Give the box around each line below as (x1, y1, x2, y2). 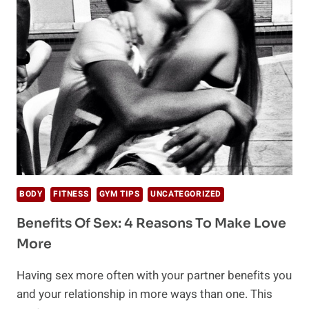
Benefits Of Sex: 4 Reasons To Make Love (17, 215, 286, 232)
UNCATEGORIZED (150, 188, 221, 201)
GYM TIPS (99, 188, 140, 201)
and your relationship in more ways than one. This (17, 286, 272, 303)
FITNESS (53, 188, 89, 201)
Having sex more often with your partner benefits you (17, 267, 292, 285)
